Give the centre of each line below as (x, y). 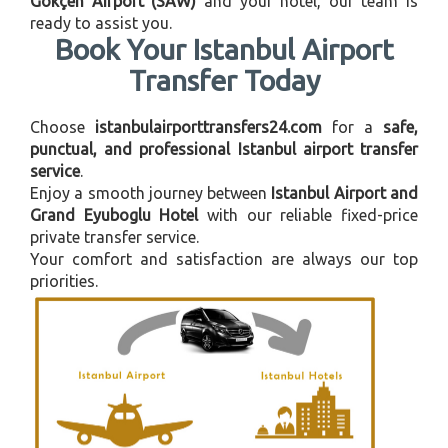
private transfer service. (114, 236)
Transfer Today (224, 79)
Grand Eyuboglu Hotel (114, 214)
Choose (62, 126)
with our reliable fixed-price (308, 214)
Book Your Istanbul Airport (224, 48)
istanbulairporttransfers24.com (208, 126)
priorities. (64, 280)
